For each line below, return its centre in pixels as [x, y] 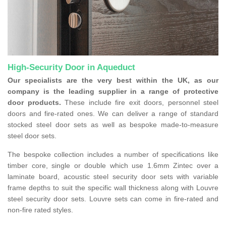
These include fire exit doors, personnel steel [142, 103]
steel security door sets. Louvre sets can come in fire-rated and [113, 199]
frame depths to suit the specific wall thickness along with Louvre [113, 188]
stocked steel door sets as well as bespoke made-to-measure [113, 125]
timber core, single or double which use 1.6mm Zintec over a [113, 166]
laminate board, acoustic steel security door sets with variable [113, 177]
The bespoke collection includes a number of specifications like [113, 155]
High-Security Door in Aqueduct [71, 68]
